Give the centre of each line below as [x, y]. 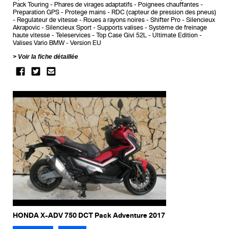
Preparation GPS [36, 12]
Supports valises [120, 27]
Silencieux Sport [68, 27]
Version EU [86, 43]
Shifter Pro [165, 20]
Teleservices [73, 35]
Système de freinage [178, 27]
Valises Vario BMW [39, 43]
